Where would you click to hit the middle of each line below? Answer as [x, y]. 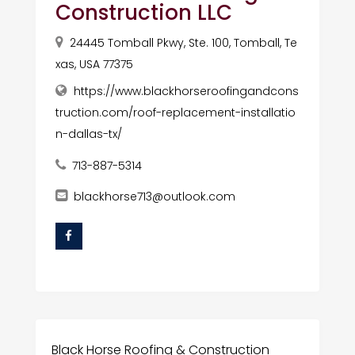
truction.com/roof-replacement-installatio [175, 112]
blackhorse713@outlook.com [154, 196]
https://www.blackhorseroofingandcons [186, 91]
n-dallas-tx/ [88, 134]
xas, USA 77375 [94, 64]
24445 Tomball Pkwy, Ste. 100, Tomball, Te [183, 42]
